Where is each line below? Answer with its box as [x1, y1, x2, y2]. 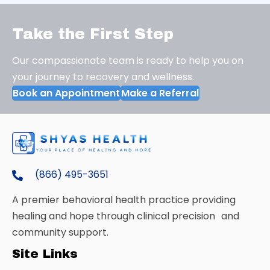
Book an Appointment [13, 86, 120, 100]
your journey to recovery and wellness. [12, 69, 194, 84]
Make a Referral [121, 86, 199, 100]
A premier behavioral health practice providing [12, 193, 242, 207]
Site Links [12, 247, 78, 261]
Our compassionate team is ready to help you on [12, 53, 243, 67]
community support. [12, 225, 108, 240]
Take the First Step [12, 25, 174, 42]
